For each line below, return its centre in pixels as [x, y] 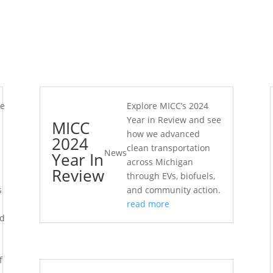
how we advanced [163, 133]
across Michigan [160, 161]
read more [148, 204]
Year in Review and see [174, 119]
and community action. [173, 190]
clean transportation [168, 147]
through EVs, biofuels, [171, 175]
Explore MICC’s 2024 [167, 105]
